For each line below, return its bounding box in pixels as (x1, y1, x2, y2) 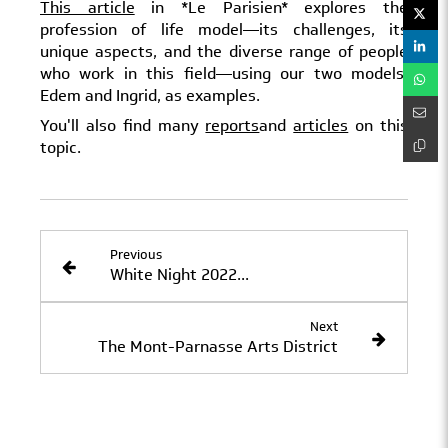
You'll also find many (40, 114, 206, 138)
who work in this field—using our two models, (40, 62, 408, 86)
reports (205, 114, 260, 138)
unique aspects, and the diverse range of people (40, 40, 408, 64)
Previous (109, 245, 162, 265)
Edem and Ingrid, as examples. (40, 84, 264, 108)
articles (293, 114, 349, 138)
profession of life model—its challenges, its (40, 18, 408, 42)
